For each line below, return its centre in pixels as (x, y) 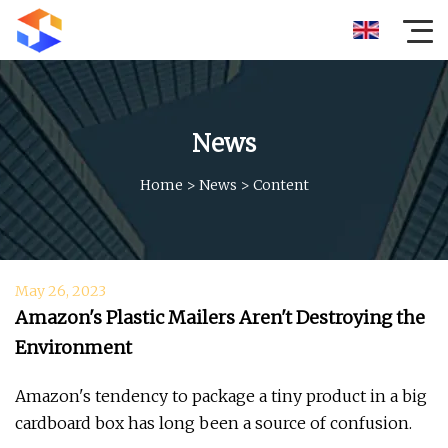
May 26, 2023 (60, 291)
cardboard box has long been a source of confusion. (213, 423)
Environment (73, 347)
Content (280, 184)
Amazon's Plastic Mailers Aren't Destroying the (220, 317)
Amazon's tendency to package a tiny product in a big (221, 396)
